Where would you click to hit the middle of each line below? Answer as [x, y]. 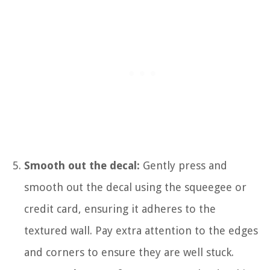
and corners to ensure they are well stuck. [129, 252]
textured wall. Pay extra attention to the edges [141, 230]
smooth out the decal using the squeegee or [135, 187]
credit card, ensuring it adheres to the [120, 209]
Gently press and [184, 165]
